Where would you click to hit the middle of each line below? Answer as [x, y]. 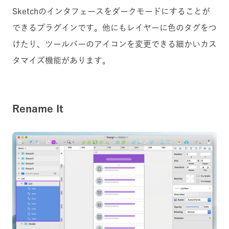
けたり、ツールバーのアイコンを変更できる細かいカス [114, 44]
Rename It [38, 108]
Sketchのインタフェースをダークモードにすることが [111, 11]
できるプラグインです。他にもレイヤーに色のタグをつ [114, 27]
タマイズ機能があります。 [61, 60]
